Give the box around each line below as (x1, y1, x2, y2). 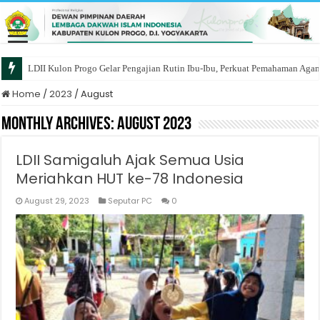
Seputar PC (108, 194, 153, 206)
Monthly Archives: (1, 114, 118, 134)
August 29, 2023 (24, 194, 90, 206)
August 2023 (117, 114, 192, 134)
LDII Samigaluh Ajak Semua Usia (16, 149, 245, 170)
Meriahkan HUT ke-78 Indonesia (16, 168, 244, 189)
